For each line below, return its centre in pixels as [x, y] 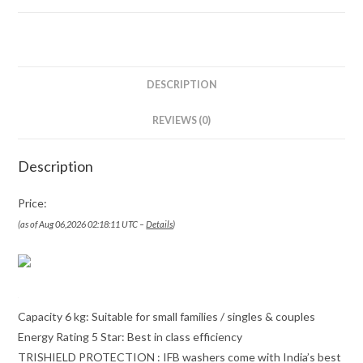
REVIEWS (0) [181, 120]
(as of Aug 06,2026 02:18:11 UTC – [82, 224]
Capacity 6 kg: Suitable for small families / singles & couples [167, 316]
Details [160, 224]
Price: [33, 203]
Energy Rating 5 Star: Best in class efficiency [130, 336]
